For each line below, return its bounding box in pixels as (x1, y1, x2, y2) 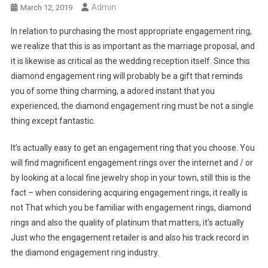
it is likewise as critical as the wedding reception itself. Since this (10, 56, 250, 66)
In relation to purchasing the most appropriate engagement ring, (10, 26, 252, 36)
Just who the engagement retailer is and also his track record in (10, 233, 249, 243)
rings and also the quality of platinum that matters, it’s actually (10, 218, 244, 228)
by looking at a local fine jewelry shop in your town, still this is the (10, 173, 251, 183)
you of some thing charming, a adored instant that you (10, 86, 215, 96)
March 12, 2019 (20, 3, 72, 13)
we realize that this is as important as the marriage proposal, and (10, 41, 255, 51)
